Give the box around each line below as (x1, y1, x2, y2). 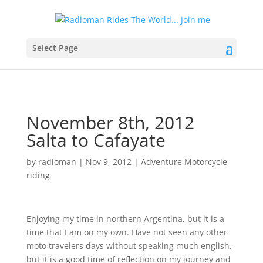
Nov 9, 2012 (85, 156, 131, 167)
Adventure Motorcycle (140, 156, 227, 167)
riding (26, 170, 50, 181)
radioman (38, 156, 76, 167)
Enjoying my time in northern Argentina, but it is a (26, 213, 224, 224)
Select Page (32, 42, 78, 53)
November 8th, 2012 (26, 110, 194, 134)
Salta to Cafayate (26, 128, 166, 152)
